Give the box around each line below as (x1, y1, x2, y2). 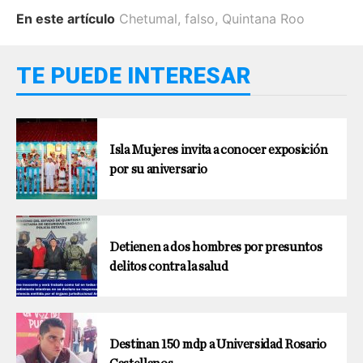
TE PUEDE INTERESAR (16, 62, 250, 89)
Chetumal (119, 11, 177, 27)
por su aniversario (109, 163, 207, 176)
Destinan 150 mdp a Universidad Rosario (109, 338, 327, 351)
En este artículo (16, 11, 115, 27)
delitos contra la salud (109, 260, 228, 273)
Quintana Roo (222, 11, 305, 27)
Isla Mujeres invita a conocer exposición (109, 143, 328, 156)
